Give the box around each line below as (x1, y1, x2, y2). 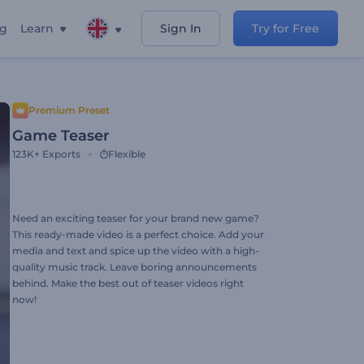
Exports (42, 148, 80, 160)
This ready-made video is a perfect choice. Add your (12, 228, 264, 240)
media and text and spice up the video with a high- (12, 245, 259, 257)
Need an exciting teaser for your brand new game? (12, 212, 259, 224)
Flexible (108, 148, 145, 160)
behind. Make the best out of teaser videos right (12, 277, 244, 289)
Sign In (160, 21, 201, 36)
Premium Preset (28, 104, 110, 116)
